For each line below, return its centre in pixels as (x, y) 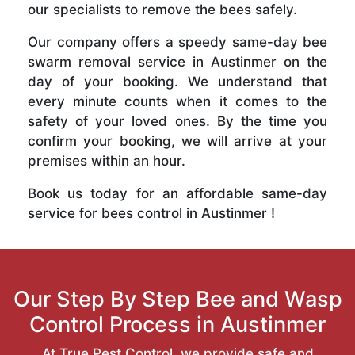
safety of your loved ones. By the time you (177, 121)
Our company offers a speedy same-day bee (177, 42)
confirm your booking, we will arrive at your (177, 141)
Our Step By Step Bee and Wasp (177, 299)
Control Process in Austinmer (177, 324)
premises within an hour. (107, 160)
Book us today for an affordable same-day (177, 193)
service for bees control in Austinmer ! (151, 213)
